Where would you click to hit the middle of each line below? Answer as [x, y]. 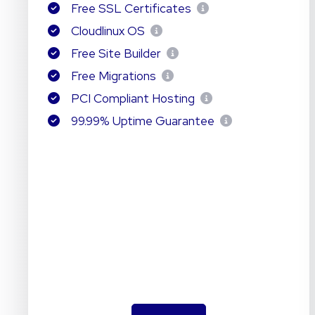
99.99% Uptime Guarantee [142, 121]
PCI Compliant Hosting [133, 98]
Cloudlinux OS [108, 31]
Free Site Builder [116, 53]
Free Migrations [113, 76]
